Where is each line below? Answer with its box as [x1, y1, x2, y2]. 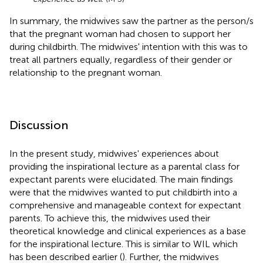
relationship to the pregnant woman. [9, 66, 162, 78]
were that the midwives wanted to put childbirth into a [9, 186, 237, 198]
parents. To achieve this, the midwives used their [9, 212, 210, 224]
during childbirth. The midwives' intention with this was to [9, 41, 248, 52]
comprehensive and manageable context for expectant [9, 199, 241, 211]
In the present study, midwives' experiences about [9, 147, 219, 159]
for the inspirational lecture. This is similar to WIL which [9, 238, 238, 249]
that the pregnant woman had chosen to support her [9, 28, 231, 39]
